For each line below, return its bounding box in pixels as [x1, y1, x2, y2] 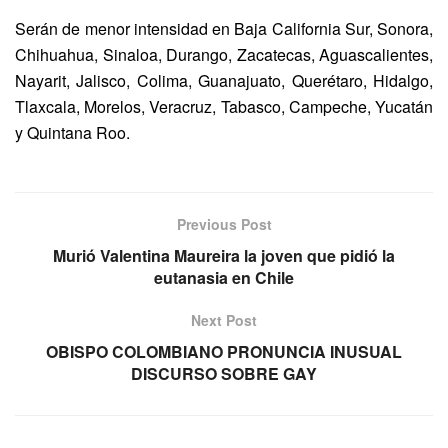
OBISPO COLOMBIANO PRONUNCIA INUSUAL [46, 339, 402, 363]
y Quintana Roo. [15, 120, 130, 144]
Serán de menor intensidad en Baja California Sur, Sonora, [15, 16, 433, 40]
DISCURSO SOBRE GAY [131, 361, 317, 385]
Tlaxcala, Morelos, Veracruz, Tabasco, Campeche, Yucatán [15, 94, 433, 118]
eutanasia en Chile [154, 265, 294, 289]
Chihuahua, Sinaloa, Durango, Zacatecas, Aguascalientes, [15, 42, 433, 66]
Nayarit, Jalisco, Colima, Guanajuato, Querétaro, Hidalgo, [15, 68, 433, 92]
